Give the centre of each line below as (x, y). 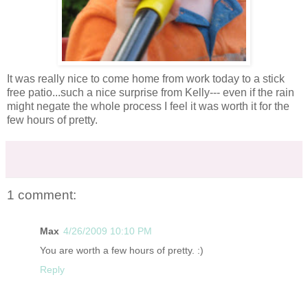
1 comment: (42, 195)
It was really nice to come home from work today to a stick (146, 79)
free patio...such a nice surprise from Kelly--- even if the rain (151, 93)
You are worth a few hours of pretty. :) (122, 250)
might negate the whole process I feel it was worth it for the (148, 107)
